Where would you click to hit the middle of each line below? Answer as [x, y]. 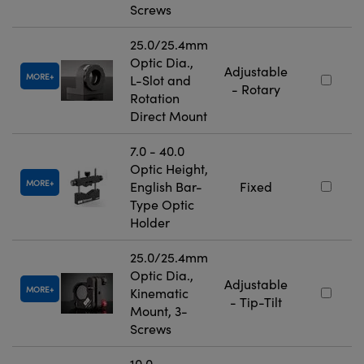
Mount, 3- [159, 311]
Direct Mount [169, 116]
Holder [150, 223]
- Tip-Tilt [256, 302]
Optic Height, [169, 169]
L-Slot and [160, 80]
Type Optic [162, 205]
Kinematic [159, 293]
